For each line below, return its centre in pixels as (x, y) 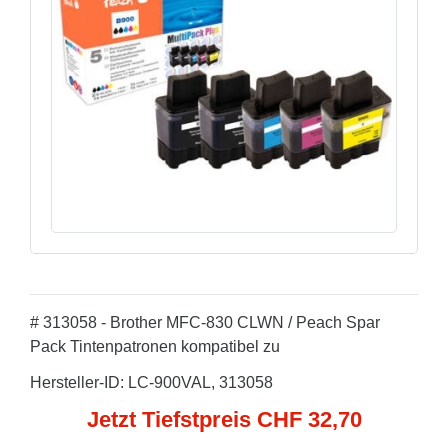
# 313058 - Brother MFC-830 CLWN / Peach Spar (205, 322)
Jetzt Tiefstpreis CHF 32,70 (224, 419)
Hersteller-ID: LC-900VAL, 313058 (151, 382)
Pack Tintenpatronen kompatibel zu (155, 346)
